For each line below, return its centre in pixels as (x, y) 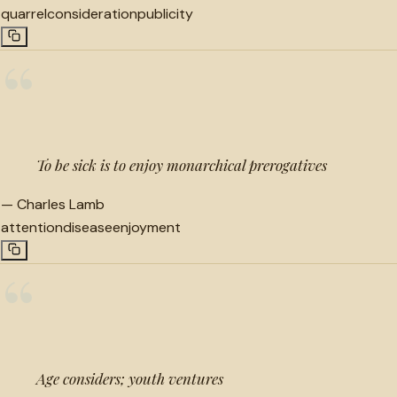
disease (88, 227)
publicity (165, 13)
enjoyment (147, 227)
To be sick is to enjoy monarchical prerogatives (182, 164)
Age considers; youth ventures (130, 378)
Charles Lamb (61, 204)
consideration (92, 13)
